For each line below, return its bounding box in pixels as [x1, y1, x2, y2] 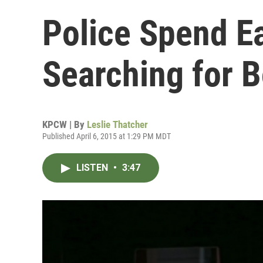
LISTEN [76, 162, 110, 173]
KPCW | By [42, 119, 87, 130]
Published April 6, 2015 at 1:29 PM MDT [42, 131, 171, 141]
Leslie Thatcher [87, 119, 148, 130]
